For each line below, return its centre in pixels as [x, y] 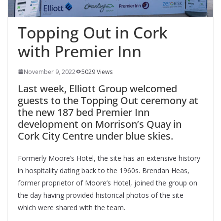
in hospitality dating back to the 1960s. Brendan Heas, [104, 170]
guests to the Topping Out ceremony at [108, 100]
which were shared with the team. [72, 207]
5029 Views [97, 72]
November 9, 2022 [50, 72]
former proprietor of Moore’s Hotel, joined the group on [108, 183]
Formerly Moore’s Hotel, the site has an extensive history [109, 158]
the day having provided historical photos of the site [101, 195]
